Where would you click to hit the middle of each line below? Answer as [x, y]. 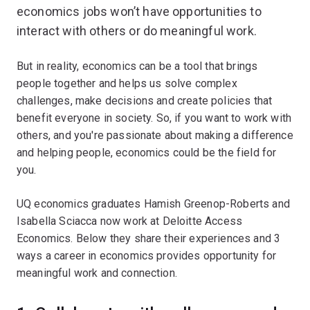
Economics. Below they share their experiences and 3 [149, 238]
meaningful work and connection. [97, 273]
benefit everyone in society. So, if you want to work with [154, 118]
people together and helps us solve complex [127, 83]
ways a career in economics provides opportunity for [147, 255]
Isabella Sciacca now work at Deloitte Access [130, 221]
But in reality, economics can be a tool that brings [137, 66]
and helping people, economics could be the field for [147, 152]
